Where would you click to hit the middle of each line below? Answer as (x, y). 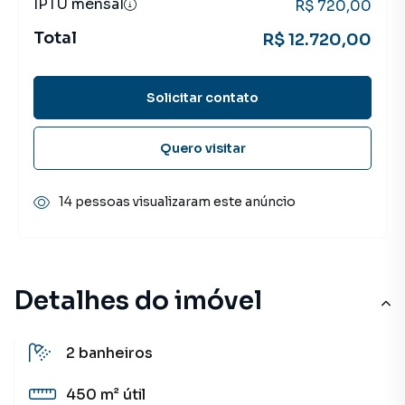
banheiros (116, 353)
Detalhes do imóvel (138, 301)
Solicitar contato (202, 97)
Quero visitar (202, 148)
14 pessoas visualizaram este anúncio (177, 202)
